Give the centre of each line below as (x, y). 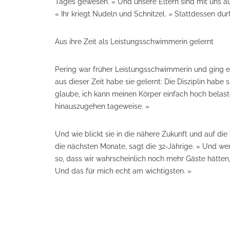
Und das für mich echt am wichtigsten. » (123, 171)
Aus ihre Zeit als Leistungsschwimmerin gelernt (134, 42)
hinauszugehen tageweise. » (103, 106)
